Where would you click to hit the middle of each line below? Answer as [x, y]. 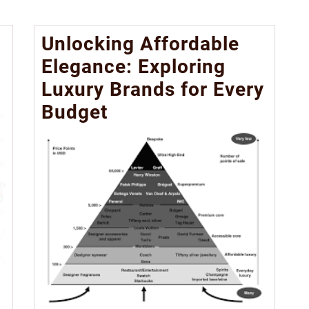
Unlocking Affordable [140, 44]
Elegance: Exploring [133, 67]
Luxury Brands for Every [153, 89]
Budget [74, 112]
